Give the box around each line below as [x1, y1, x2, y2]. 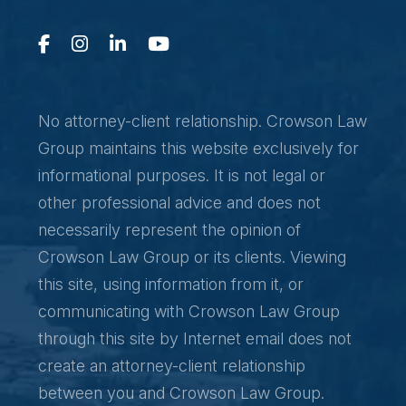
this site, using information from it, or [38, 275, 304, 295]
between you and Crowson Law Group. [38, 383, 324, 403]
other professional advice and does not [38, 193, 321, 213]
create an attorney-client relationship [38, 356, 305, 376]
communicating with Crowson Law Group [38, 302, 340, 322]
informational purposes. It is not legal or [38, 166, 325, 186]
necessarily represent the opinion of [38, 220, 301, 240]
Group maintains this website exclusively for [38, 139, 359, 159]
